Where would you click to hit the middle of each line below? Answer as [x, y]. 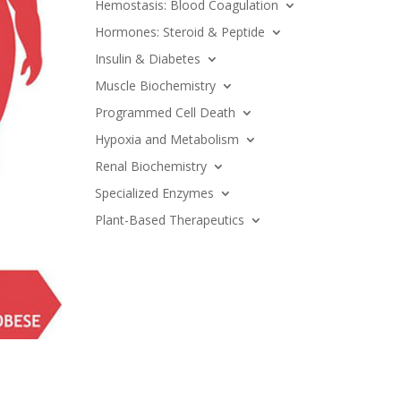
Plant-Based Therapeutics [169, 219]
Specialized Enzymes [154, 192]
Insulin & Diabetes [147, 58]
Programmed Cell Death [165, 112]
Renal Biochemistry [150, 166]
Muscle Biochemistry [155, 85]
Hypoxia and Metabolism [166, 139]
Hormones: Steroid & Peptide [179, 31]
